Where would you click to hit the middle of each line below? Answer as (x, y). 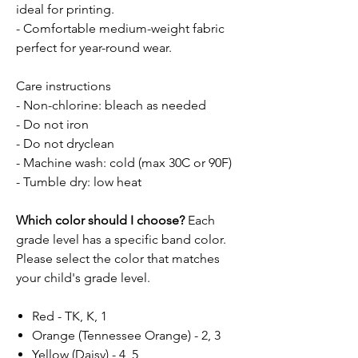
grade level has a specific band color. (121, 240)
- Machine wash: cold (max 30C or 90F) (124, 163)
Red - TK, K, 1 (70, 316)
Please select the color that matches (118, 259)
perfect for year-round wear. (94, 48)
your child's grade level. (83, 278)
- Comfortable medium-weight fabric (120, 29)
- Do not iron (52, 125)
